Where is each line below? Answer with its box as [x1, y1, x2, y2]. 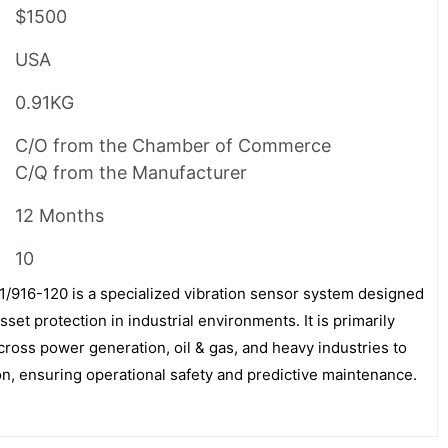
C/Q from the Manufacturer [15, 161, 247, 183]
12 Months [15, 204, 104, 226]
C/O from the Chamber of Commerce [15, 134, 331, 156]
